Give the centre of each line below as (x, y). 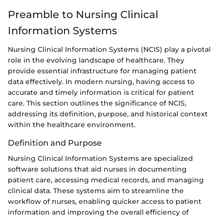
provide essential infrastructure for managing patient (102, 71)
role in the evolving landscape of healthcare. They (96, 60)
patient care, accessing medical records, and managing (106, 180)
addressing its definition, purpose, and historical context (108, 114)
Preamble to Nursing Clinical (83, 15)
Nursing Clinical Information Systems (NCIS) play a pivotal (109, 49)
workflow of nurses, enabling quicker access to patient (105, 201)
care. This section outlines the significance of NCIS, (97, 103)
